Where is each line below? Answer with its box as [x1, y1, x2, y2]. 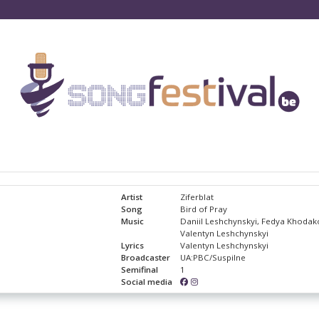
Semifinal [121, 264, 159, 276]
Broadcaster [121, 252, 171, 263]
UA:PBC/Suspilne [179, 252, 246, 263]
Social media [121, 276, 173, 288]
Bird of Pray [179, 204, 227, 215]
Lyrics [121, 240, 145, 251]
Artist [121, 192, 143, 203]
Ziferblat [179, 192, 214, 203]
